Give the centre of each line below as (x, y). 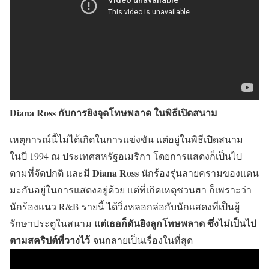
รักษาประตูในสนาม (52, 223)
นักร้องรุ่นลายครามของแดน (199, 173)
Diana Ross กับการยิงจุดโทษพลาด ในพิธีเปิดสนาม (113, 113)
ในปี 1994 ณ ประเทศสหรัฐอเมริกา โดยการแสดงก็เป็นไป (126, 156)
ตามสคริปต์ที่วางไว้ (50, 240)
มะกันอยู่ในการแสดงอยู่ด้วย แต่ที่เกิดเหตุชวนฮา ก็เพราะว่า (131, 189)
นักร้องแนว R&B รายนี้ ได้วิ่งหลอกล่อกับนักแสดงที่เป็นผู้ (125, 206)
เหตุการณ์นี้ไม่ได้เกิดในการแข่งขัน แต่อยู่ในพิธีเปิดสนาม (126, 139)
